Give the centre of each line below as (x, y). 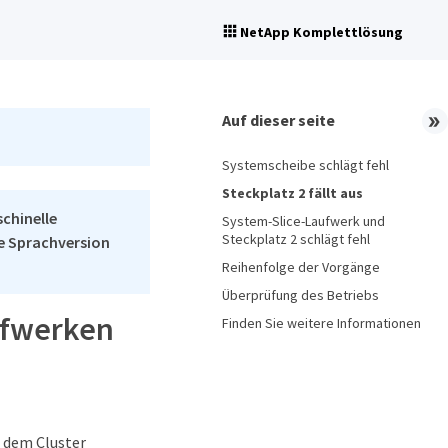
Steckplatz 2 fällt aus (292, 193)
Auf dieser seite (278, 120)
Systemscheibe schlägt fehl (305, 165)
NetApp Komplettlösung (321, 32)
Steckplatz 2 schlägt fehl (296, 239)
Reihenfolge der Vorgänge (301, 267)
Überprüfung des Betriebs (300, 295)
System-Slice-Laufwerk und (303, 221)
